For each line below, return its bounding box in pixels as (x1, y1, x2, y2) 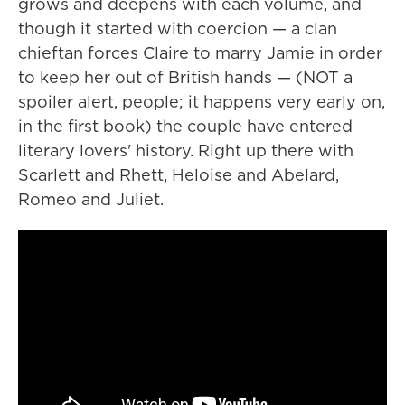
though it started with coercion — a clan (18, 17, 337, 41)
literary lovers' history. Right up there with (18, 139, 353, 163)
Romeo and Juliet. (18, 188, 164, 212)
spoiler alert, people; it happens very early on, (18, 90, 385, 114)
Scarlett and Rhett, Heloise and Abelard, (18, 164, 339, 187)
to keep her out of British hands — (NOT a (18, 66, 353, 89)
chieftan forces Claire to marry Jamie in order (18, 42, 382, 65)
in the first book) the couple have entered (18, 115, 353, 138)
